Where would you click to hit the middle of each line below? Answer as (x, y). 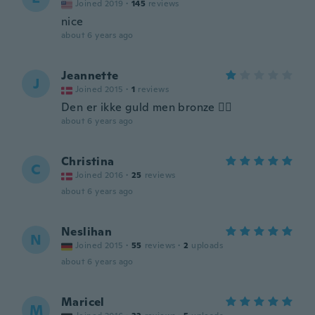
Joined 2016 (99, 175)
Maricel (83, 302)
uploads (207, 245)
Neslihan (87, 232)
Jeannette (90, 76)
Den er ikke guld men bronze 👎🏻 (147, 107)
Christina (88, 161)
